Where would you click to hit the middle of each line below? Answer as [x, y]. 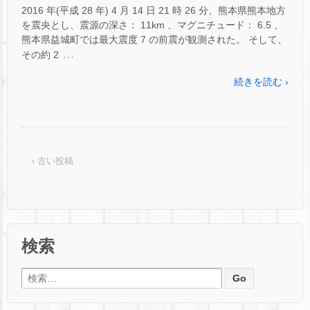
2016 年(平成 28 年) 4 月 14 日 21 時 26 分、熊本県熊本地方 [154, 11]
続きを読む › [261, 82]
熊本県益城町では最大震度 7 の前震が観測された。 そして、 [154, 40]
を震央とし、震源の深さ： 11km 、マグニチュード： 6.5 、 [153, 25]
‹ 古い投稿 [53, 161]
